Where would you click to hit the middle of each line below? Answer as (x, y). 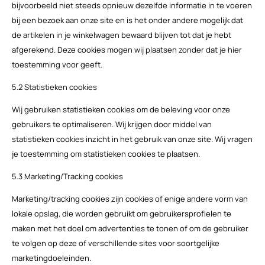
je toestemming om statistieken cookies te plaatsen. (106, 154)
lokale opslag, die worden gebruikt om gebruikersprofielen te (121, 214)
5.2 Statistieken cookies (54, 87)
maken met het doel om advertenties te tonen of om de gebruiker (130, 229)
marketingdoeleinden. (51, 258)
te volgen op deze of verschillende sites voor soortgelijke (115, 243)
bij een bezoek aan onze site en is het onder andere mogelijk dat (127, 20)
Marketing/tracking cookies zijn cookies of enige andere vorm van (130, 199)
